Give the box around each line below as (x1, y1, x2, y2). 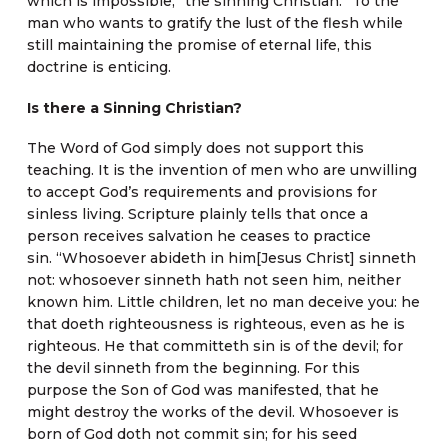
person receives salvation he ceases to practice (26, 227, 371, 246)
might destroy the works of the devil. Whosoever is (26, 403, 399, 422)
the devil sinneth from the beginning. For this (26, 359, 360, 378)
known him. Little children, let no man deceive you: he (26, 293, 420, 312)
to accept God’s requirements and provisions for (26, 183, 377, 202)
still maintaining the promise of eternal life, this (26, 36, 372, 55)
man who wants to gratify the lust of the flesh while (26, 14, 403, 33)
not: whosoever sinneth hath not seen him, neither (26, 271, 401, 290)
